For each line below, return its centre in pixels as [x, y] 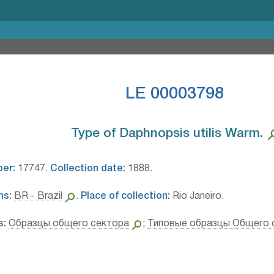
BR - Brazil [38, 196]
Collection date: [87, 169]
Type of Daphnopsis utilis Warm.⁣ [167, 134]
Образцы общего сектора [68, 224]
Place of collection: [126, 196]
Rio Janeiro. [197, 196]
